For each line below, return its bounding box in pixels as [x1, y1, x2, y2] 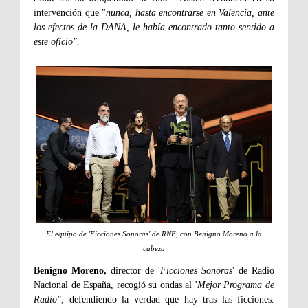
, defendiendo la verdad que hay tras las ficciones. [61, 294, 274, 305]
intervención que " [34, 8, 107, 19]
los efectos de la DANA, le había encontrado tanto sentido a [34, 22, 274, 33]
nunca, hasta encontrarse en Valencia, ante [106, 8, 275, 19]
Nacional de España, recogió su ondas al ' [34, 280, 197, 291]
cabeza [143, 244, 165, 253]
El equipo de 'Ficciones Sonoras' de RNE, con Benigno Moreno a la [46, 230, 262, 239]
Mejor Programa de [197, 280, 275, 291]
